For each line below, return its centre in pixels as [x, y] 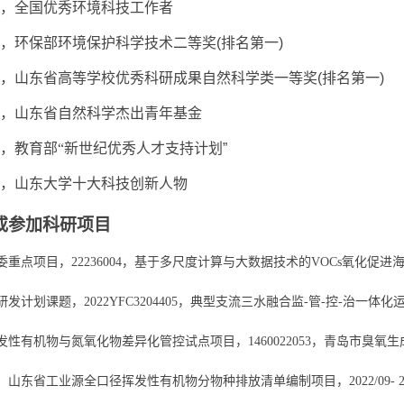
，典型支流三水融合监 [241, 302]
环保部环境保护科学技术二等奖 [115, 43]
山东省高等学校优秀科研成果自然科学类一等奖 [166, 78]
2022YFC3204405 [131, 302]
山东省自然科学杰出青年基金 [108, 113]
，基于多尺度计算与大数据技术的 [216, 262]
